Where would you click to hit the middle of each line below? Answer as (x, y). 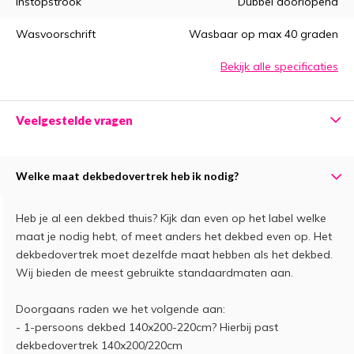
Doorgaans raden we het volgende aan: (121, 309)
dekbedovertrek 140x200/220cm (99, 345)
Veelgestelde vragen (74, 120)
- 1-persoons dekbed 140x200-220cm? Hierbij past (147, 327)
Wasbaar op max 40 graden (264, 34)
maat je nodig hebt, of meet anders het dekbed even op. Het (174, 236)
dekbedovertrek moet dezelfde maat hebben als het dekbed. (174, 254)
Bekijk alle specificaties (279, 66)
